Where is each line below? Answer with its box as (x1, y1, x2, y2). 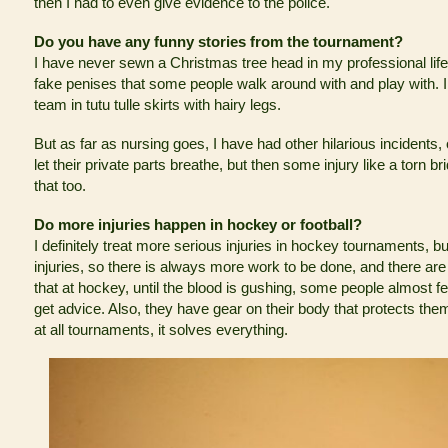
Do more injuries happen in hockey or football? (34, 215, 362, 233)
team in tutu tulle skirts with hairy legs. (34, 95, 281, 113)
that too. (34, 176, 86, 194)
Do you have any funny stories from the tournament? (34, 32, 403, 50)
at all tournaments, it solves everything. (34, 320, 288, 338)
